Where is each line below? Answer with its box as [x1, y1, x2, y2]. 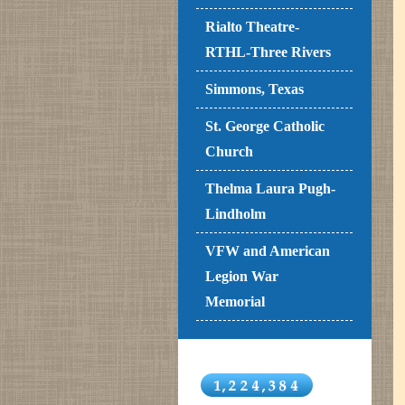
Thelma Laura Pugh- [205, 180, 335, 196]
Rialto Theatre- [205, 18, 299, 34]
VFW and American [205, 242, 330, 259]
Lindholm [205, 205, 266, 221]
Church [205, 143, 253, 159]
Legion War [205, 268, 278, 284]
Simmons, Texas [205, 80, 304, 97]
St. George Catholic [205, 118, 325, 134]
